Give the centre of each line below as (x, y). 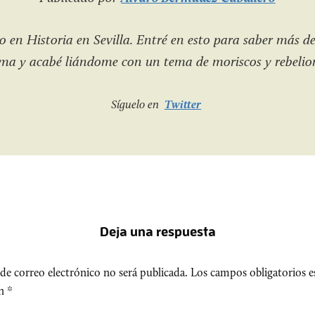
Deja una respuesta (157, 231)
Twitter (183, 104)
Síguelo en (136, 104)
